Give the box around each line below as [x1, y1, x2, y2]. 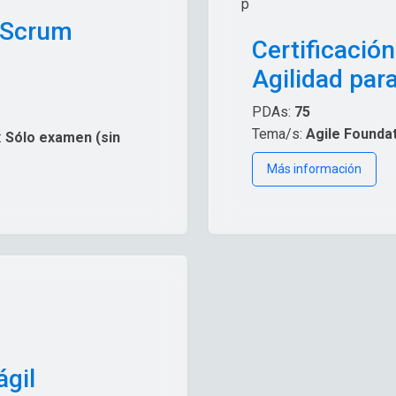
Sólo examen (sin [5, 128, 120, 146]
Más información [267, 161, 362, 176]
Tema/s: [252, 125, 306, 142]
